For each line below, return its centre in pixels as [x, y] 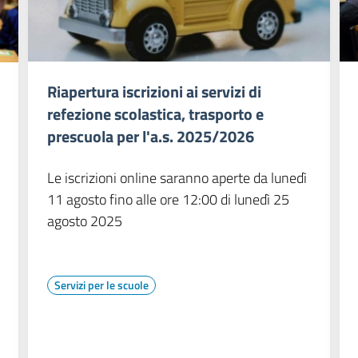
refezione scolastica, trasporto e [155, 114]
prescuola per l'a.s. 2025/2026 [150, 137]
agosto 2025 [84, 221]
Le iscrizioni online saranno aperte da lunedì [177, 178]
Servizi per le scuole [101, 285]
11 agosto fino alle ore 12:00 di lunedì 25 [168, 200]
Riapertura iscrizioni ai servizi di [154, 92]
